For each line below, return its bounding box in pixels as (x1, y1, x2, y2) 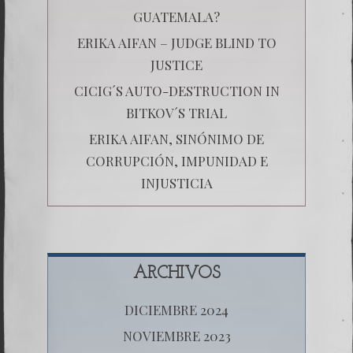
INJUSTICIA (140, 173, 213, 191)
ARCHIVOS (132, 264, 221, 283)
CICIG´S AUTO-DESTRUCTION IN (73, 81, 280, 99)
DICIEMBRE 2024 (124, 300, 229, 318)
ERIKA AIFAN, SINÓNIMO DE (89, 129, 264, 147)
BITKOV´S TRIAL (126, 103, 227, 121)
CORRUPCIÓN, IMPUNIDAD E (85, 151, 268, 169)
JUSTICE (150, 55, 203, 73)
